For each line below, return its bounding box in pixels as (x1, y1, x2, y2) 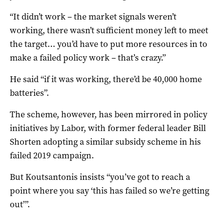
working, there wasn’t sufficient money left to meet (10, 24, 208, 36)
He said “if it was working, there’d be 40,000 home (10, 73, 202, 85)
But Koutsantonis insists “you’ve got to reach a (10, 171, 190, 183)
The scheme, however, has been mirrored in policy (10, 108, 207, 120)
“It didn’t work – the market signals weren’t (10, 10, 176, 22)
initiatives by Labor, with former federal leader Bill (10, 122, 206, 134)
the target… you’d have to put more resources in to (10, 38, 207, 50)
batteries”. (10, 87, 49, 99)
